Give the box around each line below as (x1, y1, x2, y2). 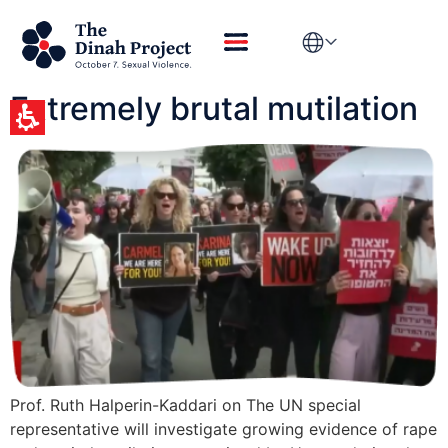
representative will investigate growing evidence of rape (10, 418, 437, 439)
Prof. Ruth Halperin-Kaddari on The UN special (10, 394, 361, 415)
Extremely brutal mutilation (10, 89, 418, 128)
